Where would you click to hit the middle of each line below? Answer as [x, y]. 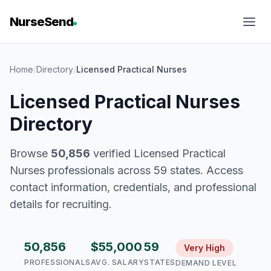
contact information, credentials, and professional [133, 187]
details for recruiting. [61, 204]
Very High [205, 248]
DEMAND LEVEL [206, 263]
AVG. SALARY [117, 262]
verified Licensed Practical [158, 153]
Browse [30, 153]
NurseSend [41, 22]
